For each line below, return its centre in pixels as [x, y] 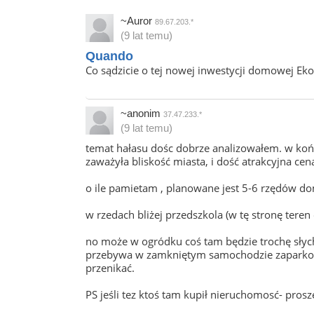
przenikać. [110, 268]
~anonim [142, 113]
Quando [109, 56]
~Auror [138, 21]
